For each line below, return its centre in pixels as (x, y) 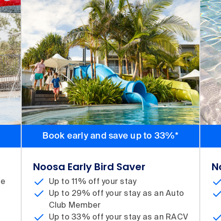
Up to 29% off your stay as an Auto (116, 194)
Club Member (75, 205)
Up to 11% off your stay (92, 182)
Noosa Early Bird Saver (89, 166)
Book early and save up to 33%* (110, 136)
